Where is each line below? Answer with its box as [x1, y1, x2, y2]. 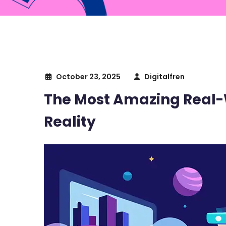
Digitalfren [144, 71, 185, 82]
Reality [44, 111, 96, 132]
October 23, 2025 [55, 71, 121, 82]
